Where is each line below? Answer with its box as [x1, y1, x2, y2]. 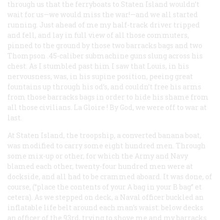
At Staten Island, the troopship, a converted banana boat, [7, 130, 201, 140]
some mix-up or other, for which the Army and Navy [7, 151, 188, 161]
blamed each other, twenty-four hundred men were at [7, 161, 193, 171]
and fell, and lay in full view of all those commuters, [7, 30, 189, 40]
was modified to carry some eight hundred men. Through [7, 140, 206, 150]
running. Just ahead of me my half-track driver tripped [7, 20, 200, 29]
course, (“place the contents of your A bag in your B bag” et [7, 182, 202, 192]
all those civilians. [7, 102, 74, 112]
